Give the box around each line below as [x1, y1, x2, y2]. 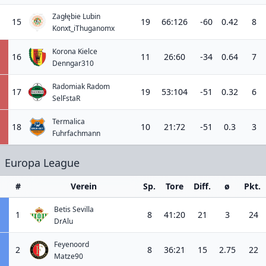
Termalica [52, 116, 85, 126]
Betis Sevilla [54, 204, 94, 214]
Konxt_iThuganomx [52, 23, 115, 33]
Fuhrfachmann [52, 128, 100, 138]
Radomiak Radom [52, 81, 110, 91]
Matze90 [54, 251, 83, 261]
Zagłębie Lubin [52, 11, 100, 21]
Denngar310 [52, 58, 94, 68]
